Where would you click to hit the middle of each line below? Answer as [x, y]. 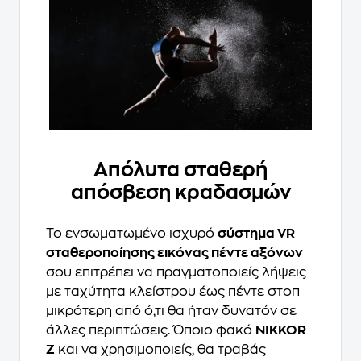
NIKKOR [281, 330]
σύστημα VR [256, 233]
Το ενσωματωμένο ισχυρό [132, 233]
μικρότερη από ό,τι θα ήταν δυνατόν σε [171, 311]
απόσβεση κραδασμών [180, 192]
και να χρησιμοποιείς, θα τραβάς [160, 349]
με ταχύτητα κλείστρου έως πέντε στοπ [173, 291]
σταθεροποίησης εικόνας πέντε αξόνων [174, 253]
